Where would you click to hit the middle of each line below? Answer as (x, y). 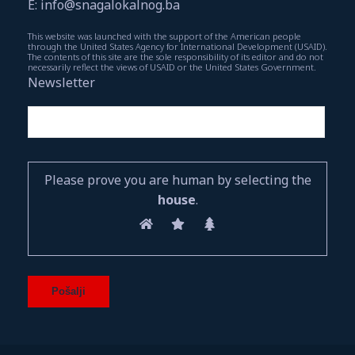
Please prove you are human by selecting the (177, 179)
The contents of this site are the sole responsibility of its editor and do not (176, 56)
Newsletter (61, 82)
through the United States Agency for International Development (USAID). (177, 46)
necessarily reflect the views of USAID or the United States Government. (172, 67)
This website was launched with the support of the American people (164, 36)
